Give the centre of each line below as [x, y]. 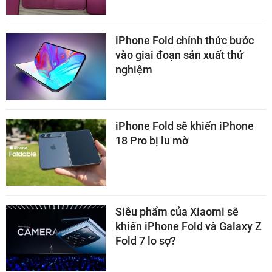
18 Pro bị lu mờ [152, 140]
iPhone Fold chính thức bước [185, 40]
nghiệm [134, 69]
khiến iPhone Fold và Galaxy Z [189, 226]
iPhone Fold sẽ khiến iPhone [185, 126]
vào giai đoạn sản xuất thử [179, 55]
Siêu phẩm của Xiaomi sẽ [177, 211]
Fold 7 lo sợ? [146, 240]
